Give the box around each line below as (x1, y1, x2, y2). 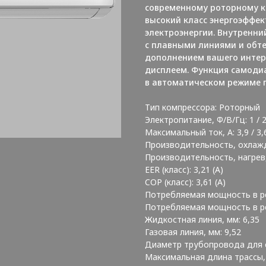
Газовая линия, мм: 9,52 (145, 226, 241, 237)
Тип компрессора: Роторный (145, 101, 260, 113)
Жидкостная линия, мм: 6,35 (145, 213, 259, 225)
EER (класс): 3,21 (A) (145, 163, 223, 175)
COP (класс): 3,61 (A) (145, 176, 226, 188)
